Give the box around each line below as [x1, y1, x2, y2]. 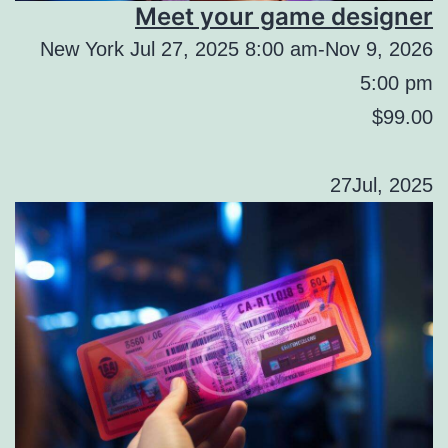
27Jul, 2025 [330, 174, 433, 197]
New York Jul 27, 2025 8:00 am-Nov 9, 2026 [40, 38, 433, 61]
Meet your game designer [135, 2, 433, 32]
